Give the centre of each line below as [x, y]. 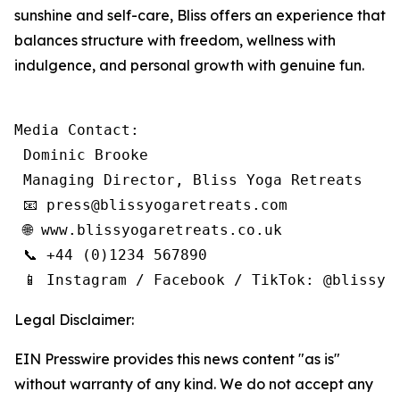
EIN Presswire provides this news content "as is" [177, 359]
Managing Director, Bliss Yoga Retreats [188, 180]
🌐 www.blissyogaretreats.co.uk [148, 230]
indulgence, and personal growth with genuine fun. [189, 65]
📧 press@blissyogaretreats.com [151, 205]
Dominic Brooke [81, 155]
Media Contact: [77, 130]
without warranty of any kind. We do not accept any [194, 384]
